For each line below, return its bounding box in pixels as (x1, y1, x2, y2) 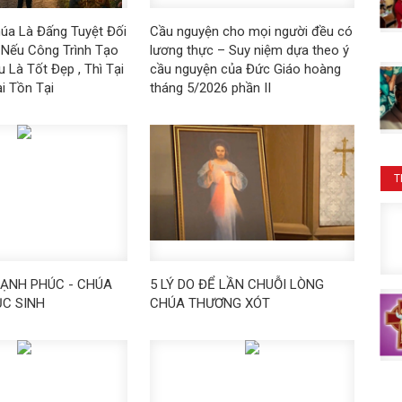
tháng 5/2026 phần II (149, 80, 271, 97)
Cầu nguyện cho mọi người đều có (149, 23, 353, 40)
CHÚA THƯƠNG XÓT (149, 295, 270, 312)
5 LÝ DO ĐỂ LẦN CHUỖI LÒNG (149, 276, 324, 293)
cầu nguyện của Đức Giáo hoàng (149, 61, 341, 78)
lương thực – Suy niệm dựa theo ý (149, 42, 349, 59)
